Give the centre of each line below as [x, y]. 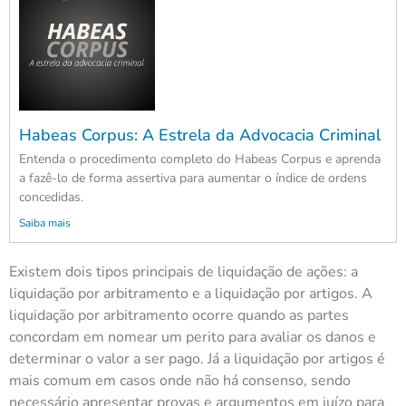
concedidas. [51, 198]
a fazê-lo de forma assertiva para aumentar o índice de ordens [193, 179]
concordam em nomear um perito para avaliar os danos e [193, 338]
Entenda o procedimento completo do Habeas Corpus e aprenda [200, 159]
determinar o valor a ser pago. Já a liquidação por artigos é [197, 359]
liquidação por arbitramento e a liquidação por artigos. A [191, 294]
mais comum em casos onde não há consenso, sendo [180, 381]
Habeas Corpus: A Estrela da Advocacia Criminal [200, 135]
